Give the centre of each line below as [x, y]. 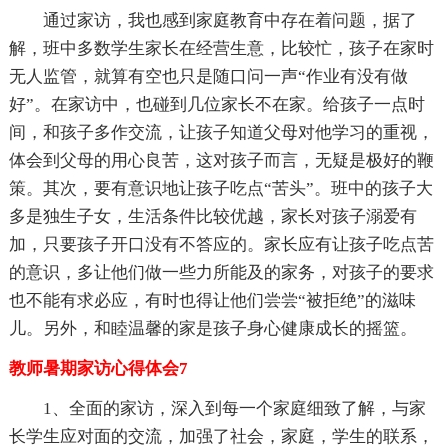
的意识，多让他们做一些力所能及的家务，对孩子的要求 [221, 273]
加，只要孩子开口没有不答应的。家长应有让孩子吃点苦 [221, 245]
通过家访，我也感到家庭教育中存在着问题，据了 [229, 21]
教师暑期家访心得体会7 [98, 369]
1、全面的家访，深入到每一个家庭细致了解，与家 [234, 409]
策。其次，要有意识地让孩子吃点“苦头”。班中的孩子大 [220, 189]
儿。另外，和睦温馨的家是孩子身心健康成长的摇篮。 [212, 329]
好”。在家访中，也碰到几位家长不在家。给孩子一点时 [216, 105]
